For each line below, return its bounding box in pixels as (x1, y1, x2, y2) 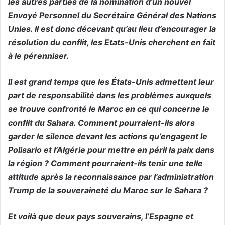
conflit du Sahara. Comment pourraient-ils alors (8, 117, 195, 128)
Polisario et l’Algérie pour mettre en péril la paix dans (8, 144, 214, 155)
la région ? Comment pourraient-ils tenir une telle (8, 158, 203, 168)
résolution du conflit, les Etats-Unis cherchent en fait (8, 37, 215, 47)
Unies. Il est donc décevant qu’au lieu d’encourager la (8, 23, 216, 34)
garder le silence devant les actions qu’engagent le (8, 131, 207, 141)
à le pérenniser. (8, 50, 69, 61)
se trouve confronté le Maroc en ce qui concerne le (8, 103, 209, 114)
